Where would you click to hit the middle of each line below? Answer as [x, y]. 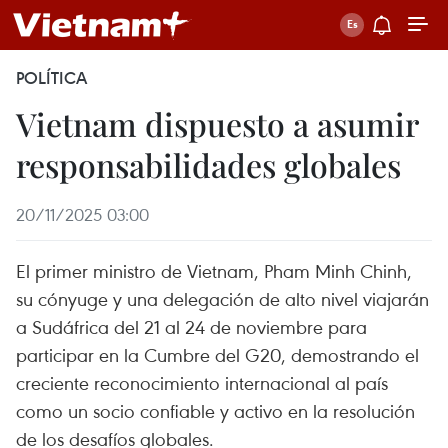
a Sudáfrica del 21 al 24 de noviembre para [191, 326]
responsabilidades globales [208, 164]
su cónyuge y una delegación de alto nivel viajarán [222, 298]
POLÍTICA [51, 78]
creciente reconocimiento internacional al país [202, 382]
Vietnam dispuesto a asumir [217, 123]
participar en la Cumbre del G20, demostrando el [217, 354]
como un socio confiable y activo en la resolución [215, 410]
